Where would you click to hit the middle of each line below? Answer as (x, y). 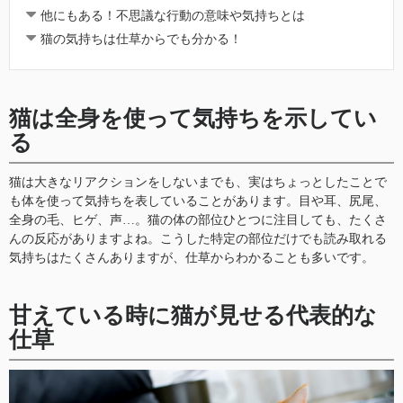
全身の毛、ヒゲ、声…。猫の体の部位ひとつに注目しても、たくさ (198, 219)
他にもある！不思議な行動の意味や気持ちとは (172, 16)
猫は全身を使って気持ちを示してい (193, 118)
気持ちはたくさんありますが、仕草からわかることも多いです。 (192, 257)
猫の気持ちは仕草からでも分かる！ (141, 40)
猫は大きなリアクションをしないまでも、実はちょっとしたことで (198, 182)
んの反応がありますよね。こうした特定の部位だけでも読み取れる (198, 238)
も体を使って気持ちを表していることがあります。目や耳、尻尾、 (198, 201)
